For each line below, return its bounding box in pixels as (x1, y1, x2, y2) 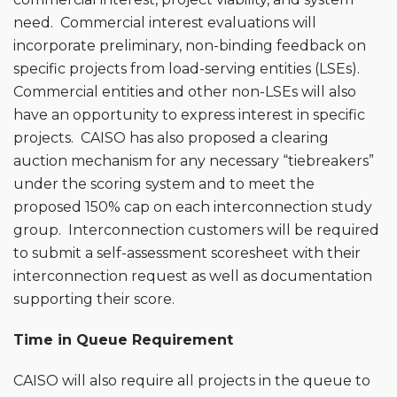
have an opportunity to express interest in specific (13, 105, 365, 123)
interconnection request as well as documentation (13, 267, 372, 284)
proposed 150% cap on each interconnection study (13, 198, 372, 215)
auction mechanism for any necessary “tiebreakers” (13, 152, 374, 169)
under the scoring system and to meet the (13, 175, 315, 192)
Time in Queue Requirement (13, 331, 233, 348)
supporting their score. (13, 290, 175, 307)
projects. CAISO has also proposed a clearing (13, 128, 329, 146)
